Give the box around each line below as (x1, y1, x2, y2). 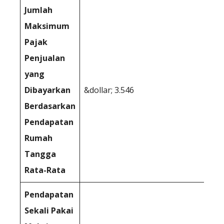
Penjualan (24, 52, 65, 63)
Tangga (24, 148, 56, 159)
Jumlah (24, 4, 52, 15)
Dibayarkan (24, 84, 70, 95)
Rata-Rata (24, 164, 65, 175)
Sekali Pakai (24, 204, 73, 216)
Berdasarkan (24, 100, 75, 111)
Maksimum (24, 20, 69, 31)
